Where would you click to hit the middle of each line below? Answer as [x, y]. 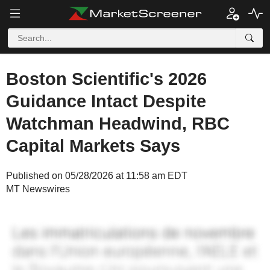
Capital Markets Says [93, 146]
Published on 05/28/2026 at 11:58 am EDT [97, 176]
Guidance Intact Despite [106, 101]
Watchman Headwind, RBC [118, 124]
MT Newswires [38, 189]
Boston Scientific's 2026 [106, 79]
